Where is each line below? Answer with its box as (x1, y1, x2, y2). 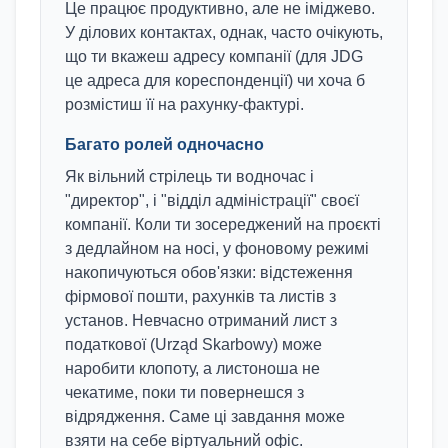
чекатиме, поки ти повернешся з (65, 384, 304, 401)
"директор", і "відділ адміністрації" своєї (65, 192, 359, 209)
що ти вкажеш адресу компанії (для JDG (65, 48, 363, 65)
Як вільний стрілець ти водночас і (65, 168, 314, 185)
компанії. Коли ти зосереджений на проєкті (65, 216, 381, 233)
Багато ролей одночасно (65, 136, 264, 153)
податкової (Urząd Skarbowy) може (65, 336, 322, 353)
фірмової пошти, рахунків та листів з (65, 288, 336, 305)
